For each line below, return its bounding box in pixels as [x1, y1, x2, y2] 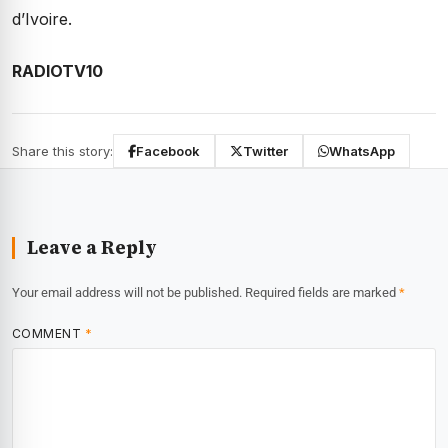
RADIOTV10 [12, 61, 103, 82]
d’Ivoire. [12, 9, 72, 30]
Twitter [243, 143, 288, 160]
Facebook [136, 143, 200, 160]
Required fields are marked [245, 285, 399, 301]
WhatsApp [329, 143, 395, 160]
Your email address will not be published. [12, 285, 242, 301]
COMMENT [12, 326, 85, 342]
